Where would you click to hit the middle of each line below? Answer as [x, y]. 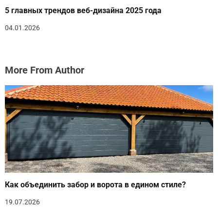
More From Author [45, 70]
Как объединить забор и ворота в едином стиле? [95, 184]
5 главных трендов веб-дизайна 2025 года [83, 10]
